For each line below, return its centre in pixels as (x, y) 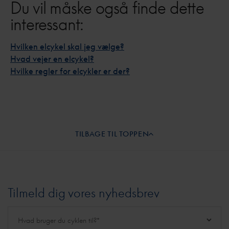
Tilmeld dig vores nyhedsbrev (84, 193)
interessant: (47, 24)
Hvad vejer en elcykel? (52, 59)
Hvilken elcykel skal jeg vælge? (67, 47)
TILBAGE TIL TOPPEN (112, 134)
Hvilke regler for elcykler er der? (70, 71)
